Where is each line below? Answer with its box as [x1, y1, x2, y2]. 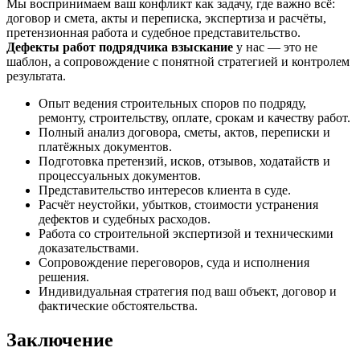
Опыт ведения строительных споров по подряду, [39, 96, 306, 110]
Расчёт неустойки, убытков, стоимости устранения [39, 197, 318, 211]
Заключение [6, 329, 113, 350]
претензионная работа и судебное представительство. [6, 25, 301, 39]
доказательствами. [39, 240, 139, 255]
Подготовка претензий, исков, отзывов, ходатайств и [39, 153, 330, 168]
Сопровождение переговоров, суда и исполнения [39, 255, 309, 269]
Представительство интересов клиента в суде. [39, 182, 291, 197]
